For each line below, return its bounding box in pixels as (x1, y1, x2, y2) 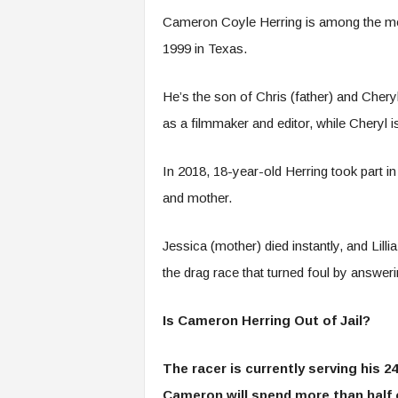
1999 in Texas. (162, 41, 251, 56)
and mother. (162, 190, 235, 205)
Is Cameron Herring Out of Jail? (162, 313, 370, 328)
